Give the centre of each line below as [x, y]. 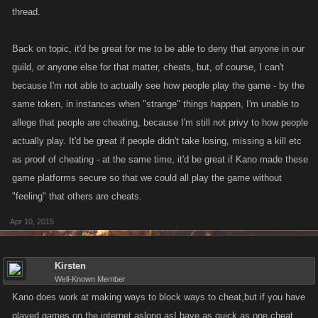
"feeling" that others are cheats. [77, 196]
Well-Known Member [90, 279]
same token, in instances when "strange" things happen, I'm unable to [155, 104]
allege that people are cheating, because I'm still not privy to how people [160, 122]
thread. [26, 12]
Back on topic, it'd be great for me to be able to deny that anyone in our [158, 49]
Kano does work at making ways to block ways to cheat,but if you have [159, 297]
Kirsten [70, 266]
